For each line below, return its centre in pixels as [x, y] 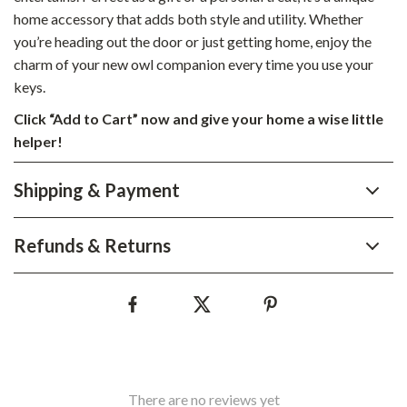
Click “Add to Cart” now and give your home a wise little [199, 119]
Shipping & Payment [97, 190]
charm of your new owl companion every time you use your [194, 64]
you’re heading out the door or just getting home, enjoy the [193, 41]
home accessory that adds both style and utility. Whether [189, 19]
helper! [38, 141]
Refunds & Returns [92, 245]
